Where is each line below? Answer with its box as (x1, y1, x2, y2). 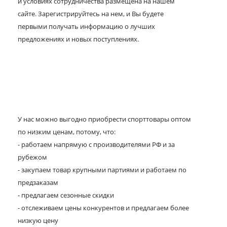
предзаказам (18, 178, 58, 187)
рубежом (18, 153, 47, 162)
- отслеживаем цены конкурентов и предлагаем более (18, 203, 189, 212)
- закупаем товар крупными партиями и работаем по (18, 165, 186, 174)
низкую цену (18, 216, 58, 225)
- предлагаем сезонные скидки (18, 191, 114, 200)
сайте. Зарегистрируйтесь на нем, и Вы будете (18, 9, 164, 18)
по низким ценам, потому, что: (18, 127, 116, 136)
